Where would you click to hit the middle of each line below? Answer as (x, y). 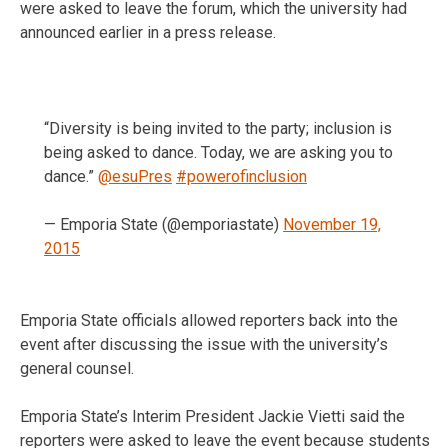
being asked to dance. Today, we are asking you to (218, 152)
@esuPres (135, 176)
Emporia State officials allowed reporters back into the (209, 320)
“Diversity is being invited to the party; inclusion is (218, 128)
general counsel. (77, 368)
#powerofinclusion (241, 176)
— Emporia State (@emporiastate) (163, 224)
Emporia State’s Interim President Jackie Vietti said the (212, 416)
